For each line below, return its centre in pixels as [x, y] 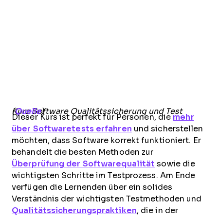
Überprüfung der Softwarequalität [83, 163]
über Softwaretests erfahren [72, 128]
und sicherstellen [167, 128]
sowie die [175, 163]
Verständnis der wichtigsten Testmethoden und [107, 199]
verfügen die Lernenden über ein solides [92, 187]
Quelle [28, 111]
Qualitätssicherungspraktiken [74, 210]
